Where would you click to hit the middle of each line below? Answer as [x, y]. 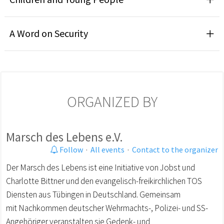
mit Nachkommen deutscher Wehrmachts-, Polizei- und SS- [107, 208]
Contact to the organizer [175, 149]
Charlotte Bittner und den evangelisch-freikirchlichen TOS [104, 181]
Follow [70, 149]
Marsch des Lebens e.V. [64, 137]
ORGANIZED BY [112, 101]
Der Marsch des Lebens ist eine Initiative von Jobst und [100, 167]
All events [107, 149]
